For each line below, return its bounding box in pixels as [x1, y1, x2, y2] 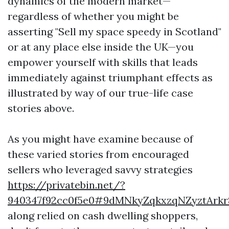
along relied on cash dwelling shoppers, [8, 209, 198, 222]
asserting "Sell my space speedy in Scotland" [8, 25, 221, 38]
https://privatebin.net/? [8, 178, 125, 192]
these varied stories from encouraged [8, 148, 189, 161]
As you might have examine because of [8, 132, 193, 146]
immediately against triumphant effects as [8, 71, 213, 84]
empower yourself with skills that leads [8, 56, 198, 69]
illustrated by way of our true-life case [8, 86, 193, 100]
